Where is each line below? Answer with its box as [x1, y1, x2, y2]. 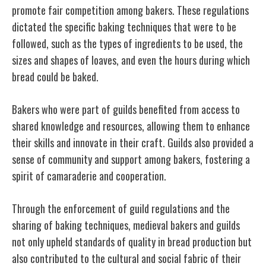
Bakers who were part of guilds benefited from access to [12, 101, 240, 117]
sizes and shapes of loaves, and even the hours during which [12, 52, 250, 68]
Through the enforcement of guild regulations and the [12, 200, 230, 216]
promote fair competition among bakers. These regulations [12, 2, 249, 18]
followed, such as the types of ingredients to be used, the [12, 35, 243, 51]
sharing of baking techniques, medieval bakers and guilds [12, 217, 240, 233]
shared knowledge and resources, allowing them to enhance [12, 118, 250, 134]
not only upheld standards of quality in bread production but [12, 233, 252, 249]
